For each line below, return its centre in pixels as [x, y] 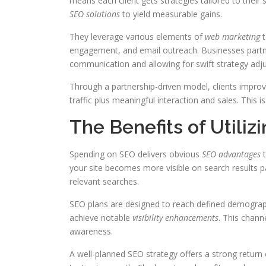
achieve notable [101, 218]
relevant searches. [104, 181]
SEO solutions [95, 14]
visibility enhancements [175, 218]
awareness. [91, 231]
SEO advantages [231, 154]
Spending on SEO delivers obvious [136, 154]
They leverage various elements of [137, 37]
